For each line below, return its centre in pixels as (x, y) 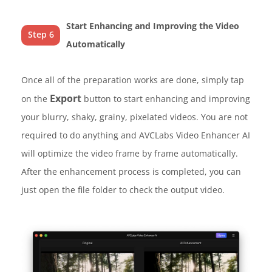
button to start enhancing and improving (166, 98)
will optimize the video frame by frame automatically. (130, 153)
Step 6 (41, 34)
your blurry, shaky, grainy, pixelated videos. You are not (134, 117)
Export (66, 98)
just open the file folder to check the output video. (123, 189)
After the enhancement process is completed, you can (131, 171)
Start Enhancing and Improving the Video (153, 25)
